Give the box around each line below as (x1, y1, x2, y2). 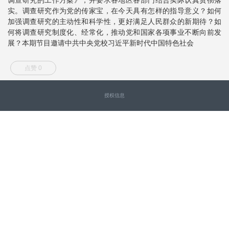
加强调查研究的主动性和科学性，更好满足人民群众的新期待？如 (8, 17, 221, 26)
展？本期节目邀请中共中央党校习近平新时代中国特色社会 (8, 38, 194, 47)
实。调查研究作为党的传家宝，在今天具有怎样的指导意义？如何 (8, 6, 221, 15)
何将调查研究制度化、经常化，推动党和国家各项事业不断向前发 (8, 28, 221, 36)
